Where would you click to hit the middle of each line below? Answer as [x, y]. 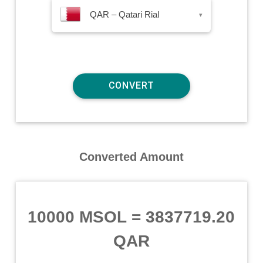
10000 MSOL [77, 217]
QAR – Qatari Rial [125, 14]
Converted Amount [131, 156]
